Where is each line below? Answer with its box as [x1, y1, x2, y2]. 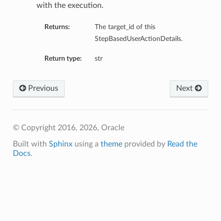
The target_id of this [94, 23, 155, 31]
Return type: [44, 55, 82, 63]
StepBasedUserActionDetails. [94, 35, 183, 43]
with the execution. [36, 1, 104, 10]
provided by [122, 140, 167, 148]
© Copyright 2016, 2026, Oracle [12, 124, 124, 132]
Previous [26, 84, 58, 93]
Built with [12, 140, 49, 148]
